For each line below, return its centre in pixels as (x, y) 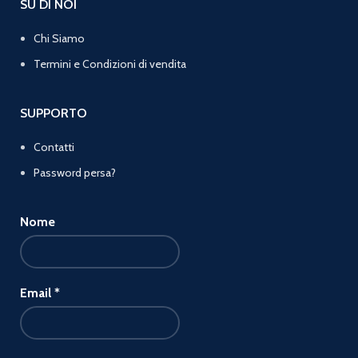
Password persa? (75, 172)
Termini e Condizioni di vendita (110, 64)
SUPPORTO (54, 113)
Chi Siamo (59, 38)
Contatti (54, 147)
